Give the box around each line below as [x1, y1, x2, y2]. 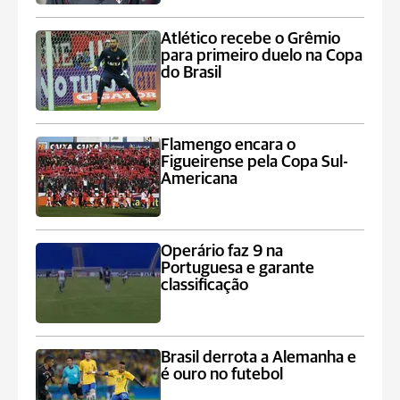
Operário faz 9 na [161, 243, 284, 260]
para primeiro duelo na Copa [161, 47, 363, 64]
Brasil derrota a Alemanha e [161, 349, 357, 366]
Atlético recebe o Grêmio [161, 30, 341, 47]
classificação [161, 277, 249, 294]
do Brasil [161, 64, 222, 81]
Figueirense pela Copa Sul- [161, 154, 349, 171]
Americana [161, 171, 238, 187]
